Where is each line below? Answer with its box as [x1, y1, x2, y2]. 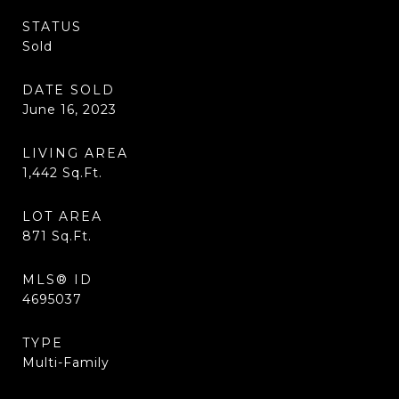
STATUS [22, 19, 82, 35]
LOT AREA [22, 208, 102, 224]
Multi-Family [22, 354, 110, 370]
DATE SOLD [22, 82, 115, 98]
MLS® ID [22, 272, 93, 288]
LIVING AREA [22, 145, 128, 161]
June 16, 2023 [22, 102, 117, 118]
